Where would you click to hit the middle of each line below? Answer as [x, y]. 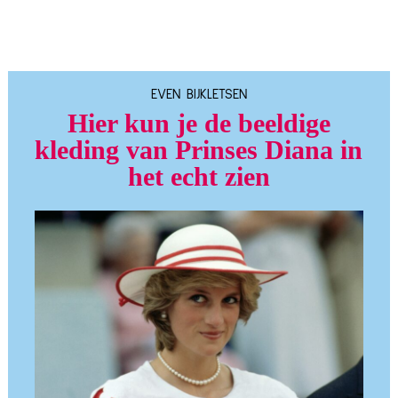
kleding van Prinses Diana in [199, 150]
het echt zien [199, 176]
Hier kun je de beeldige [199, 123]
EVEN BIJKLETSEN [199, 94]
